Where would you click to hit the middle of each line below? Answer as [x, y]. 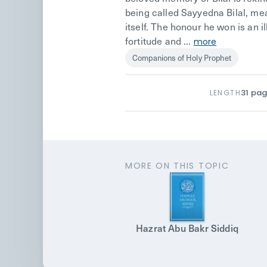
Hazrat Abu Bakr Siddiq [187, 228]
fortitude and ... [159, 41]
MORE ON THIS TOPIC [177, 166]
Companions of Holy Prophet [182, 57]
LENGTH [225, 93]
